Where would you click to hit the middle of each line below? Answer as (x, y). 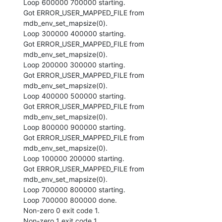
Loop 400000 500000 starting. (75, 96)
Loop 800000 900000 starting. (75, 127)
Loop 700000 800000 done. (70, 200)
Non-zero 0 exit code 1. (61, 210)
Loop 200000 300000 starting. (74, 64)
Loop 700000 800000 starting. (74, 189)
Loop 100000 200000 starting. (74, 158)
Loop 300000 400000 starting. (75, 33)
